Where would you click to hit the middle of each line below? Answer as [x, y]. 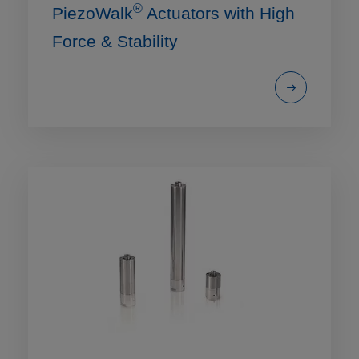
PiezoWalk [93, 13]
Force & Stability [115, 41]
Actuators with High [219, 13]
